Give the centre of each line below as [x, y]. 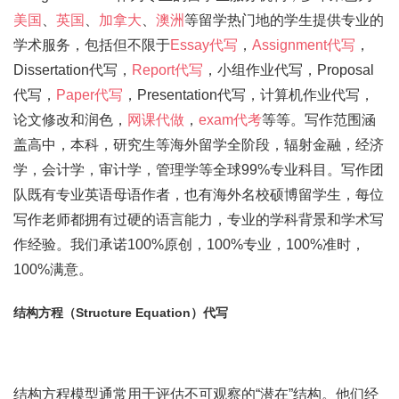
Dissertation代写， [73, 70]
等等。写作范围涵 [319, 120]
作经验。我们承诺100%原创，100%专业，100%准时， [189, 244]
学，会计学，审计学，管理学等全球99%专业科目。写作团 [199, 170]
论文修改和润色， [70, 120]
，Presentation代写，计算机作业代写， [248, 95]
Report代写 [167, 70]
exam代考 [230, 120]
